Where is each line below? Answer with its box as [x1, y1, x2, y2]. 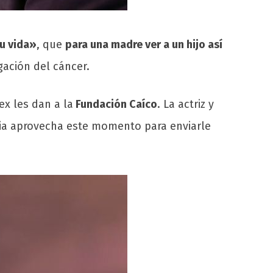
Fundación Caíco [73, 97, 157, 112]
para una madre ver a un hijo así [65, 38, 222, 52]
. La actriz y [157, 97, 214, 112]
